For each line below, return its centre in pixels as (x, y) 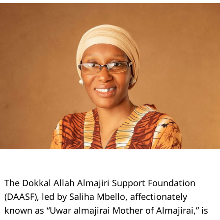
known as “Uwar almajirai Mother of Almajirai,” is (106, 210)
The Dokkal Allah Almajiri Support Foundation (100, 183)
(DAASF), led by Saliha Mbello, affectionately (96, 197)
